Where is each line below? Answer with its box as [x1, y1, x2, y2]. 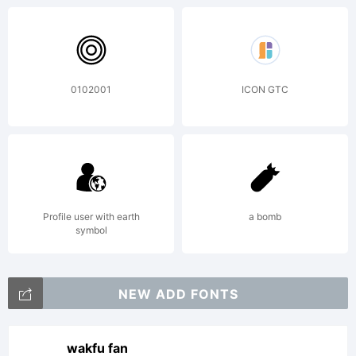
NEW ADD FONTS [118, 286, 238, 302]
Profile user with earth [42, 211, 140, 222]
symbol [75, 224, 107, 236]
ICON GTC [242, 83, 288, 95]
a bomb [249, 211, 281, 222]
